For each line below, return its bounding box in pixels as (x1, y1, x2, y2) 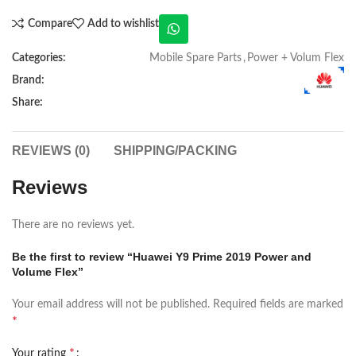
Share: (12, 96, 43, 108)
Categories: (12, 52, 66, 64)
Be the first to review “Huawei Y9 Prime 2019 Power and (12, 250, 311, 263)
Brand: (12, 74, 44, 86)
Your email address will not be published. (12, 298, 210, 310)
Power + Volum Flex (247, 52, 344, 64)
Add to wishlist (87, 17, 160, 29)
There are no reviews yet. (12, 219, 134, 230)
